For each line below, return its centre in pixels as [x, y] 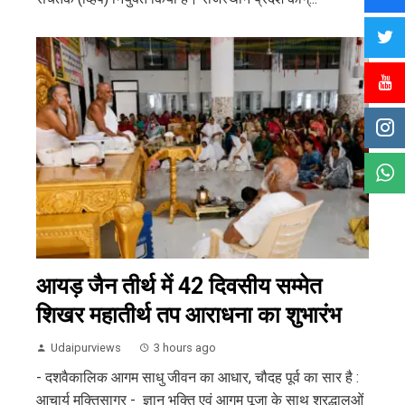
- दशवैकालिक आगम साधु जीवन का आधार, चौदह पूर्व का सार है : [198, 378]
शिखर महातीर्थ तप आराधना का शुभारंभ [188, 316]
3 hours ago [185, 348]
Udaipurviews [86, 348]
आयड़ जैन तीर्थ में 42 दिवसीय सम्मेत [179, 287]
